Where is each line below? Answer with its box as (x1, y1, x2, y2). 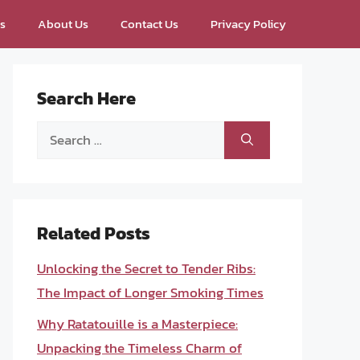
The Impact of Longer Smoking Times (37, 282, 264, 303)
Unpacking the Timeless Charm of (37, 337, 242, 358)
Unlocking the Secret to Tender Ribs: (37, 258, 256, 279)
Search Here (37, 85, 136, 112)
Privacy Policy (211, 14, 286, 33)
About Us (38, 14, 88, 33)
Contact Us (121, 14, 178, 33)
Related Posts (37, 220, 150, 247)
